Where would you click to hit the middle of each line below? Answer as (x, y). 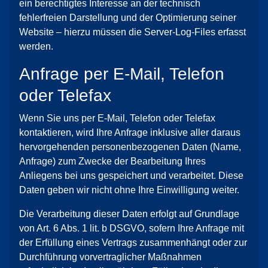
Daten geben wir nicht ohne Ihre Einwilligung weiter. (129, 190)
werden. (36, 46)
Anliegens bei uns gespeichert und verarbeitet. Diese (131, 176)
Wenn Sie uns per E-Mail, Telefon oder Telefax (117, 118)
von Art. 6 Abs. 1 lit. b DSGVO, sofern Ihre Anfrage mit (132, 228)
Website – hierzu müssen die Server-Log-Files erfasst (133, 32)
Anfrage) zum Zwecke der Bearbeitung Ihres (112, 161)
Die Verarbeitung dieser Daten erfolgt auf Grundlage (129, 214)
